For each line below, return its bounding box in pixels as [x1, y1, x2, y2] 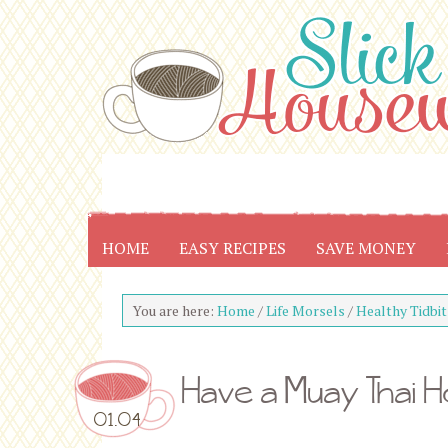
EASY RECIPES [179, 237, 286, 259]
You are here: [133, 301, 217, 320]
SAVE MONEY [316, 237, 416, 259]
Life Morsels [266, 301, 345, 320]
